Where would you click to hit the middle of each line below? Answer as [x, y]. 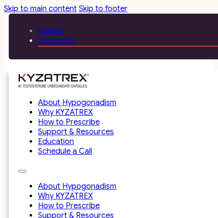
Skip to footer [103, 9]
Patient [51, 31]
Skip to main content [40, 9]
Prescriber [56, 41]
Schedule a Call [65, 151]
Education [56, 142]
